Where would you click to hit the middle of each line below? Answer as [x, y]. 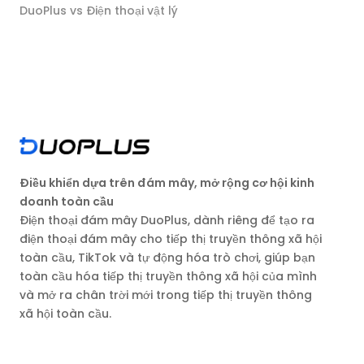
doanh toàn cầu [67, 201]
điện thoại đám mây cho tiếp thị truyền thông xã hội [171, 238]
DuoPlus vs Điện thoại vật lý [99, 11]
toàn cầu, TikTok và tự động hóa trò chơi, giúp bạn [167, 257]
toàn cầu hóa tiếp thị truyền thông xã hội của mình [168, 276]
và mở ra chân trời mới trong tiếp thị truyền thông [166, 295]
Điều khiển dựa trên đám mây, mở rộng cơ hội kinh [167, 182]
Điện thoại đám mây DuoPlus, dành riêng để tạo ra [167, 220]
